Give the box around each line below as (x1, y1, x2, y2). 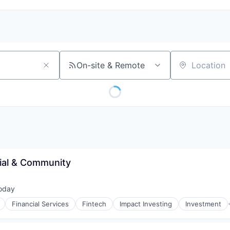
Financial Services (12, 200, 69, 208)
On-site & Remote (76, 60, 145, 70)
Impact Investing (120, 200, 172, 208)
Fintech (82, 200, 106, 208)
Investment (185, 200, 221, 208)
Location (170, 64, 204, 75)
